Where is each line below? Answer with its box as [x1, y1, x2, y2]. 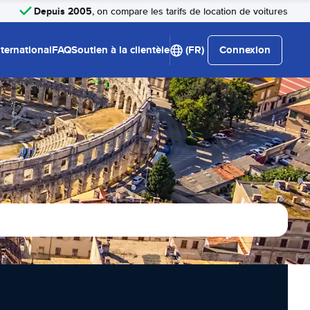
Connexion [219, 42, 271, 57]
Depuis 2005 [34, 3, 92, 18]
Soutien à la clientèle [71, 42, 170, 57]
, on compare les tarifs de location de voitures [92, 5, 288, 17]
